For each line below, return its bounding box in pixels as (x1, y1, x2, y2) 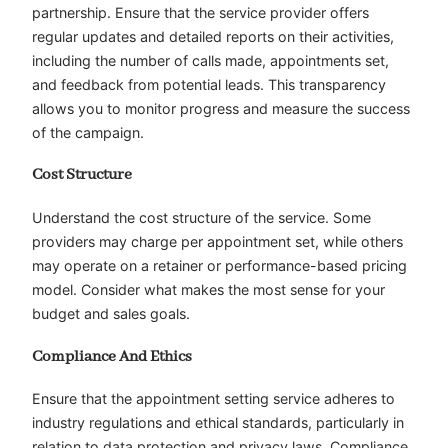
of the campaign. (32, 123, 144, 141)
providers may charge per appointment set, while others (32, 233, 403, 251)
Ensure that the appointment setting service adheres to (32, 390, 395, 408)
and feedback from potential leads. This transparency (32, 75, 386, 93)
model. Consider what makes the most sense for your (32, 281, 385, 299)
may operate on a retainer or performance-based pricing (32, 257, 407, 275)
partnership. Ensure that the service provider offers (32, 3, 369, 21)
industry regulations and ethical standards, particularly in (32, 414, 404, 432)
